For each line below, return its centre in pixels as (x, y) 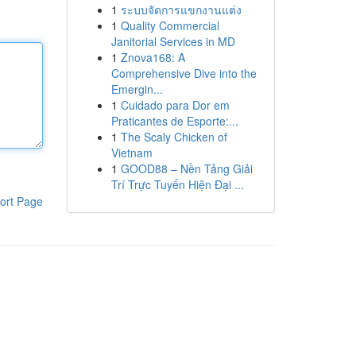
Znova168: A (153, 57)
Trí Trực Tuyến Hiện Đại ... (177, 184)
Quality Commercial (170, 25)
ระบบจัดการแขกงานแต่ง (181, 10)
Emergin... (137, 89)
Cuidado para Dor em (175, 105)
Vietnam (132, 153)
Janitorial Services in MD (173, 41)
